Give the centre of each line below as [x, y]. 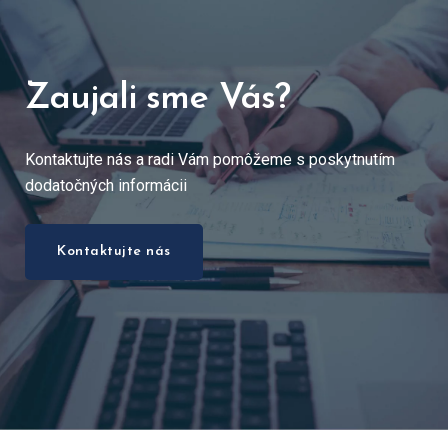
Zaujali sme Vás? [157, 99]
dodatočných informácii [106, 186]
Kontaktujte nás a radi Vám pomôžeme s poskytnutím [210, 160]
